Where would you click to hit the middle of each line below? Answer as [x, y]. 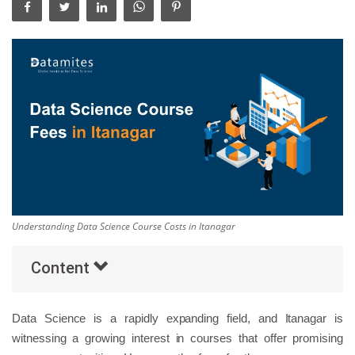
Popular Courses [63, 76]
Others [33, 36]
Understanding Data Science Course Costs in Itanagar [124, 226]
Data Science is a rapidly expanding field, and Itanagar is [177, 318]
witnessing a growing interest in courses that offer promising [177, 338]
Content [62, 267]
